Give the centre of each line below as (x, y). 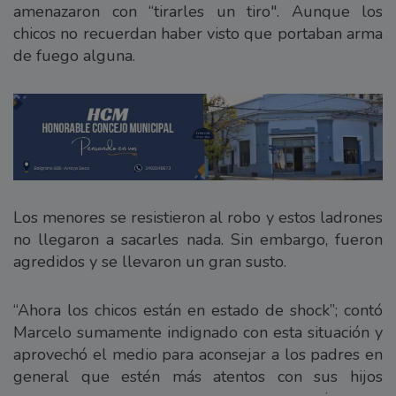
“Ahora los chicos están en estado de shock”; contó (198, 311)
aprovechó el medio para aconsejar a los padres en (198, 355)
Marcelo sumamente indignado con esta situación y (198, 333)
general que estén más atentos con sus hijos (198, 377)
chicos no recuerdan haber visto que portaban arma (198, 33)
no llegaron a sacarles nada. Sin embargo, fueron (198, 240)
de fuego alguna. (74, 55)
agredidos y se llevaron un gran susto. (150, 262)
